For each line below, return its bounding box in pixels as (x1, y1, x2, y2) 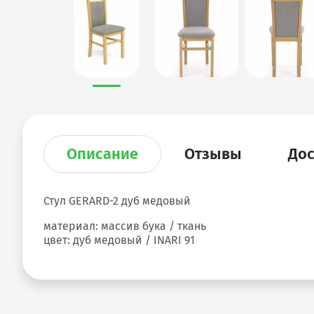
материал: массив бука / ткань (43, 219, 206, 233)
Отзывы (184, 144, 242, 163)
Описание (67, 144, 138, 163)
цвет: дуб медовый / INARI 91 (43, 233, 195, 247)
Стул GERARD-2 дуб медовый (43, 194, 191, 207)
